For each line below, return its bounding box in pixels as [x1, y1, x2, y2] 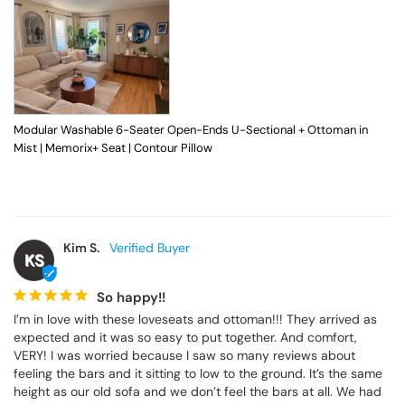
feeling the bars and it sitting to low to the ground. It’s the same [14, 365, 382, 382]
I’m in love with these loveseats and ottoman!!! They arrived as [14, 311, 377, 328]
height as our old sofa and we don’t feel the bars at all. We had [14, 383, 381, 400]
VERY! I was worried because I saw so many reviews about [14, 347, 355, 364]
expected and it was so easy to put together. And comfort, [14, 329, 357, 346]
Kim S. [63, 240, 99, 257]
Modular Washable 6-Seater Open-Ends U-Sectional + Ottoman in [14, 122, 368, 138]
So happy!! [97, 288, 165, 307]
